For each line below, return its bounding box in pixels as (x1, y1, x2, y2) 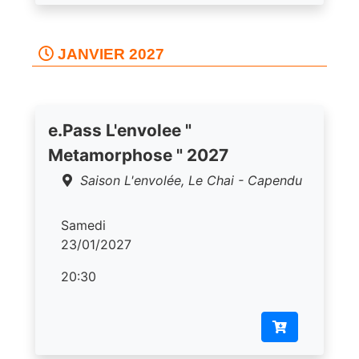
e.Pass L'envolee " (48, 119, 192, 140)
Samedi (61, 216, 106, 233)
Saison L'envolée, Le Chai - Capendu (80, 171, 302, 188)
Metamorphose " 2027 (48, 144, 228, 165)
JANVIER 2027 (54, 45, 164, 63)
